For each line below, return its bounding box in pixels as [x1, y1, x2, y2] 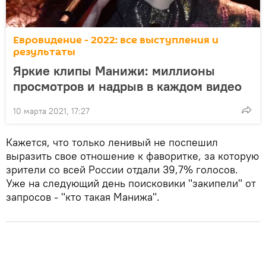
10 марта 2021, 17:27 [13, 105, 90, 116]
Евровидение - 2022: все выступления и [13, 32, 218, 47]
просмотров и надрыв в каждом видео [13, 77, 242, 94]
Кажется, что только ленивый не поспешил [6, 135, 218, 149]
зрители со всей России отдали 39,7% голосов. [6, 162, 238, 176]
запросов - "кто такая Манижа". [6, 189, 160, 204]
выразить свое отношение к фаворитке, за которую [6, 148, 259, 163]
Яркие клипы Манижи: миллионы [13, 62, 215, 79]
